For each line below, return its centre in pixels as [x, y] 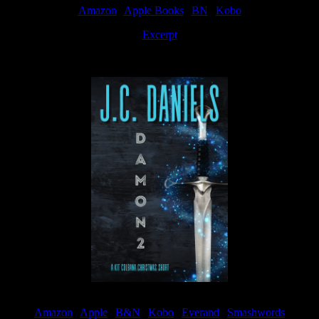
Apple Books [153, 10]
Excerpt [159, 34]
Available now [159, 58]
